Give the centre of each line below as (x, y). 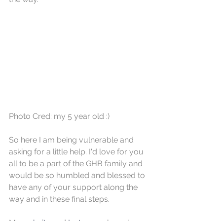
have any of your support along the (74, 187)
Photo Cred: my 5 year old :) (59, 116)
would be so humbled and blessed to (78, 176)
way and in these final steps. (60, 199)
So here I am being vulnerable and (72, 140)
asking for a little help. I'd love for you (77, 152)
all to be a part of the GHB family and (77, 164)
